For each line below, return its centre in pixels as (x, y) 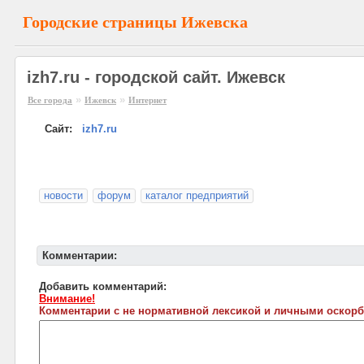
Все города (50, 100)
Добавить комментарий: (103, 286)
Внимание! (67, 299)
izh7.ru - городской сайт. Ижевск (156, 77)
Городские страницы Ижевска (135, 22)
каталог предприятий (197, 195)
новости (63, 195)
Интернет (147, 100)
